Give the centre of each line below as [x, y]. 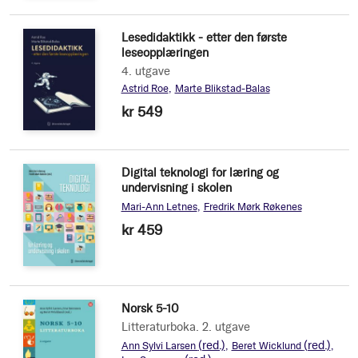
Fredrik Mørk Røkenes [253, 206]
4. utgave [145, 71]
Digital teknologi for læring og [200, 172]
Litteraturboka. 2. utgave [185, 327]
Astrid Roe [145, 88]
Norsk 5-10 [150, 309]
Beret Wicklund [267, 346]
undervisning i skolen [176, 187]
